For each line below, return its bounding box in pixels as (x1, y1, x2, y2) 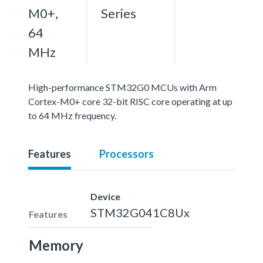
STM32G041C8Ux (90, 205, 190, 220)
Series (101, 5, 136, 21)
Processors (99, 147, 154, 160)
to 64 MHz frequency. (28, 109, 116, 121)
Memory (29, 236, 83, 254)
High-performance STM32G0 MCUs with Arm (28, 81, 217, 93)
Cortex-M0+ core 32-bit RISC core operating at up (28, 95, 232, 107)
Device (90, 190, 120, 202)
